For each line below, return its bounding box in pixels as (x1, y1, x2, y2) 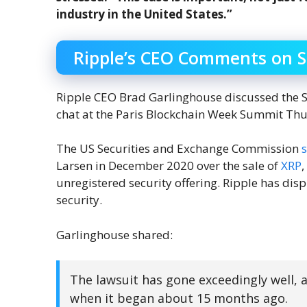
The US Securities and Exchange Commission (56, 140, 302, 156)
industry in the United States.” (56, 6, 232, 22)
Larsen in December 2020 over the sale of (56, 158, 281, 173)
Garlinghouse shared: (56, 226, 173, 243)
